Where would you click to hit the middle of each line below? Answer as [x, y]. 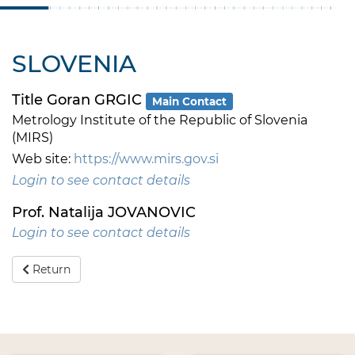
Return [50, 270]
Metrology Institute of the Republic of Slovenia [160, 120]
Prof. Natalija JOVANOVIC [104, 213]
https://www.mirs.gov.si [146, 159]
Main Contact [190, 101]
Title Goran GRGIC [79, 100]
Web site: [43, 159]
